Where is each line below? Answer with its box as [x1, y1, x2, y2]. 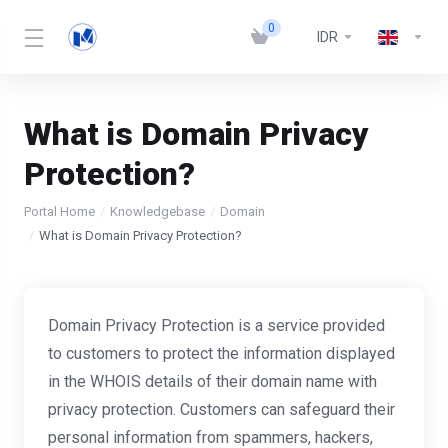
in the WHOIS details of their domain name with [48, 372, 377, 391]
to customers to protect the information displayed [48, 344, 395, 363]
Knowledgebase [110, 204, 205, 219]
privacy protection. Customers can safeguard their [48, 400, 395, 419]
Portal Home [24, 204, 95, 219]
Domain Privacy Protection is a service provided [48, 316, 385, 335]
